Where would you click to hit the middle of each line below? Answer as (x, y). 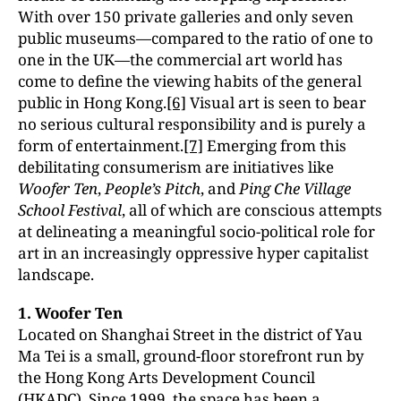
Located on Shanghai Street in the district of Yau (190, 334)
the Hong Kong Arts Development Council (166, 377)
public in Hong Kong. (92, 102)
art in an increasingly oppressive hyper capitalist (193, 253)
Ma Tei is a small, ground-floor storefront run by (191, 356)
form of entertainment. (101, 145)
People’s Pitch (153, 188)
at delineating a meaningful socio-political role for (196, 231)
